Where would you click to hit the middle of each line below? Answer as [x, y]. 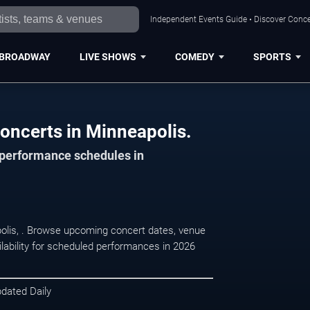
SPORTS [272, 56]
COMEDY [194, 56]
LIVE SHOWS [108, 56]
